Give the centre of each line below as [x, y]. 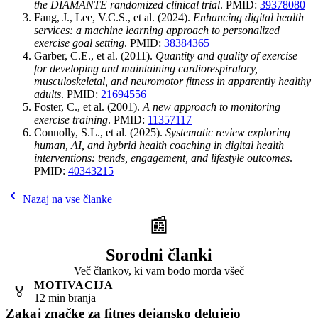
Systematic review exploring [228, 132]
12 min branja [65, 298]
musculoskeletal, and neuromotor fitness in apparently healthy [172, 81]
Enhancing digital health [248, 17]
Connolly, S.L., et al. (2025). [100, 132]
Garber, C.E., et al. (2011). [95, 56]
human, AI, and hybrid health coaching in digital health [159, 145]
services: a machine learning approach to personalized [157, 30]
